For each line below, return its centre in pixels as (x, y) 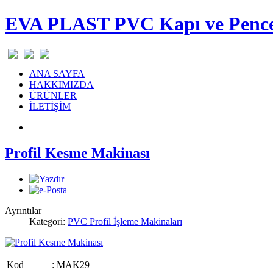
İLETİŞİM (50, 106)
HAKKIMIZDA (62, 84)
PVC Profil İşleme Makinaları (125, 221)
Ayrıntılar (23, 210)
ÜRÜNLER (53, 95)
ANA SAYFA (57, 73)
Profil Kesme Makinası (77, 153)
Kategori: (48, 221)
